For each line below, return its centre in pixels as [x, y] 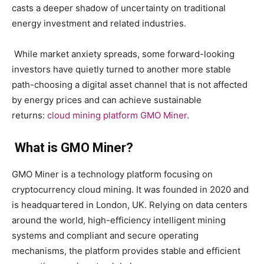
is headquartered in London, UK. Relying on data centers [130, 204]
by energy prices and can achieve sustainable [107, 100]
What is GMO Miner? [74, 147]
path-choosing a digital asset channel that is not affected [130, 84]
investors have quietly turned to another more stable [121, 69]
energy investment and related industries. [99, 23]
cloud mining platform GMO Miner [117, 115]
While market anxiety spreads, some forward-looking [123, 54]
